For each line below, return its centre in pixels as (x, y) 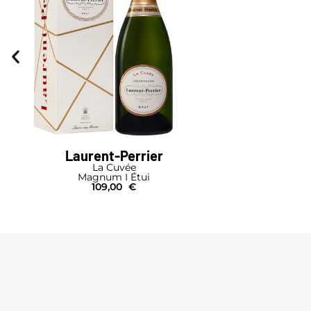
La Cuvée (114, 168)
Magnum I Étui (114, 177)
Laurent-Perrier (114, 156)
